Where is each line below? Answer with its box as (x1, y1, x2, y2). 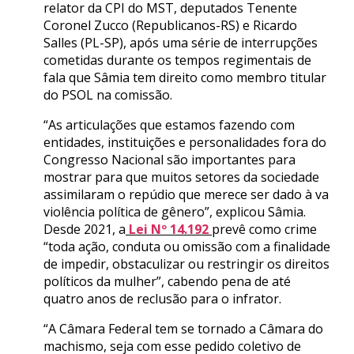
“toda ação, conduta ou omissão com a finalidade (43, 237, 330, 255)
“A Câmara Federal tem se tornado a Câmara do (43, 319, 323, 337)
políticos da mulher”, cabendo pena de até (43, 272, 291, 290)
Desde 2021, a (43, 220, 126, 238)
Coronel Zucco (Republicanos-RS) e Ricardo (43, 16, 297, 34)
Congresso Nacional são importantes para (43, 150, 296, 168)
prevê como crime (212, 220, 317, 238)
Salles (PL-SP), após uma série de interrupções (43, 33, 318, 51)
